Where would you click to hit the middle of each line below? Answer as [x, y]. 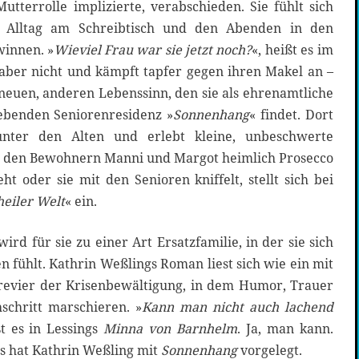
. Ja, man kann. [285, 329]
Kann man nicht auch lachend [238, 307]
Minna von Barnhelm [170, 329]
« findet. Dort [291, 115]
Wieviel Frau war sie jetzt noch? [153, 50]
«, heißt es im [292, 50]
